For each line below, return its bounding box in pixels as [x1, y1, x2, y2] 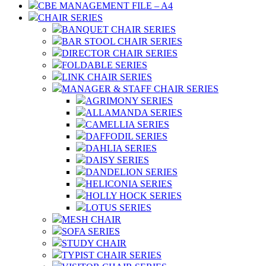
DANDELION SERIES [85, 167, 178, 177]
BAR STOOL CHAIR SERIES [62, 36, 182, 46]
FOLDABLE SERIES [62, 60, 147, 70]
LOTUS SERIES [85, 202, 151, 213]
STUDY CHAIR [62, 238, 126, 248]
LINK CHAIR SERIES [62, 72, 152, 82]
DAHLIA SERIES [85, 143, 157, 153]
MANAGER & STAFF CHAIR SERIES [62, 84, 218, 94]
